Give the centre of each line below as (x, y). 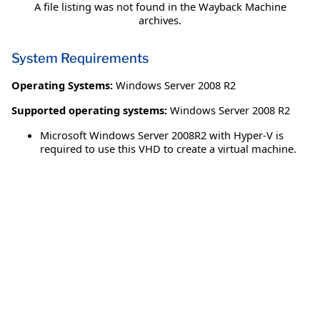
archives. (160, 20)
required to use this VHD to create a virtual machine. (168, 149)
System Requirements (80, 59)
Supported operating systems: (89, 110)
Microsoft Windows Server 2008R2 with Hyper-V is (162, 135)
